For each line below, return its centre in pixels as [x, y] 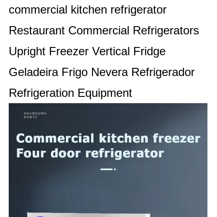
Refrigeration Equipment [71, 93]
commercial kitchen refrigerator [88, 10]
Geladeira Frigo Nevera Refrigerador [102, 72]
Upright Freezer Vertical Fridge [87, 51]
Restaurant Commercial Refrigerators [104, 31]
